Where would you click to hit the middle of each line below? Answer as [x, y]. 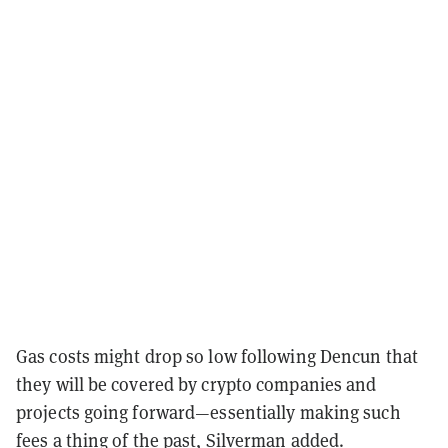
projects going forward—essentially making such [208, 412]
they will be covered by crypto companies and [196, 384]
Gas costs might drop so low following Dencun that [217, 356]
